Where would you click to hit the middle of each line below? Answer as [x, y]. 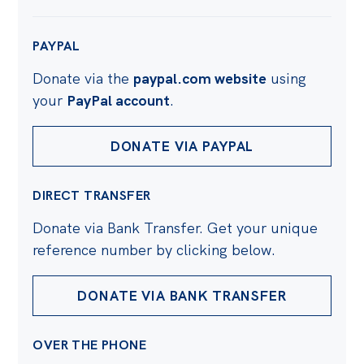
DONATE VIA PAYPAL [182, 146]
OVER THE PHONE [90, 344]
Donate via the [83, 78]
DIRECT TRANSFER [92, 195]
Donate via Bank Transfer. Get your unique [175, 227]
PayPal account [119, 100]
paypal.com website [200, 78]
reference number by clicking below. [154, 249]
